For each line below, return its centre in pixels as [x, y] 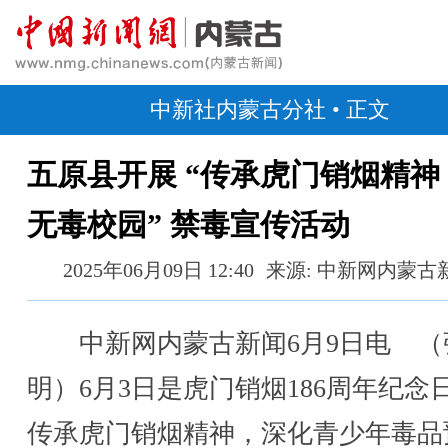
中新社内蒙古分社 [238, 109]
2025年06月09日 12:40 [158, 270]
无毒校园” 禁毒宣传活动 [188, 224]
